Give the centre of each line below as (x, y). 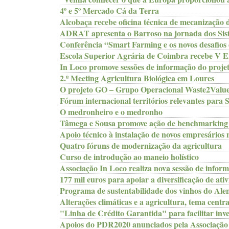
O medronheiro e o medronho (111, 112)
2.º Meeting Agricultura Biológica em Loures (137, 78)
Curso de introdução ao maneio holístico (129, 157)
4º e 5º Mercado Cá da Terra (109, 10)
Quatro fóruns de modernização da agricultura (141, 145)
